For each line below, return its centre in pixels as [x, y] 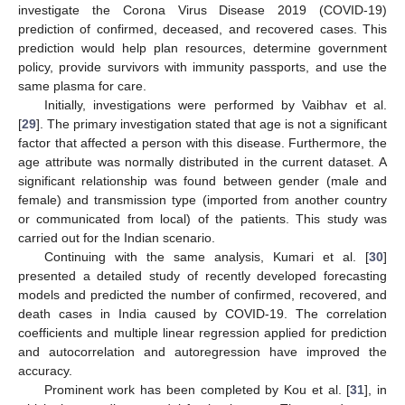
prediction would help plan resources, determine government [202, 47]
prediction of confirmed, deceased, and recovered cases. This [202, 28]
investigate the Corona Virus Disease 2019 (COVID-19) [202, 9]
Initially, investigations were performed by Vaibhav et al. [215, 104]
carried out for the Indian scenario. [117, 237]
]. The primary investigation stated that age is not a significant [212, 123]
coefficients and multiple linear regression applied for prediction [202, 332]
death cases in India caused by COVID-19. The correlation [202, 313]
